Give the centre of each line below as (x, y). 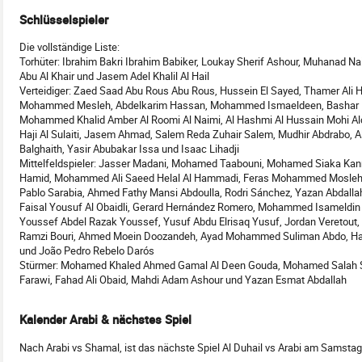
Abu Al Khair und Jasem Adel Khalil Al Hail (114, 76)
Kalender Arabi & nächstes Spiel (105, 320)
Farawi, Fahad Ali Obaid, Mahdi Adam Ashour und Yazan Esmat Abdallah (183, 280)
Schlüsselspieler (64, 19)
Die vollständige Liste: (69, 47)
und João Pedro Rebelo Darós (87, 251)
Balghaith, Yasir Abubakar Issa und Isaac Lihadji (129, 149)
